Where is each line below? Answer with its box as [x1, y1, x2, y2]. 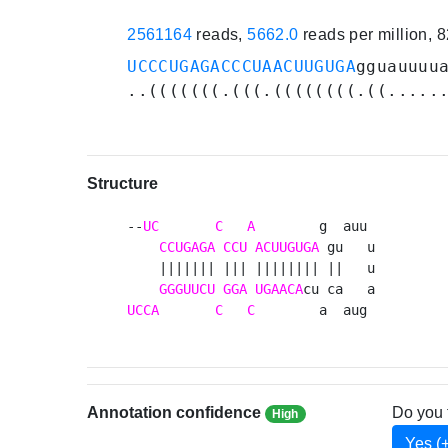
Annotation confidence [87, 404, 266, 422]
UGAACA [255, 281, 304, 298]
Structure [87, 175, 159, 193]
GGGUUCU [159, 281, 216, 298]
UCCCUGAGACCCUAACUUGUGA [127, 57, 356, 77]
